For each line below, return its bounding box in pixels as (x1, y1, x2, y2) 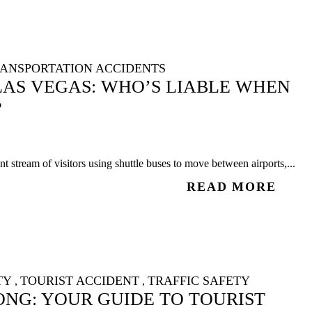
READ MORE (187, 180, 276, 194)
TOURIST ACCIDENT (20, 273, 140, 288)
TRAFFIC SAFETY (148, 273, 251, 288)
